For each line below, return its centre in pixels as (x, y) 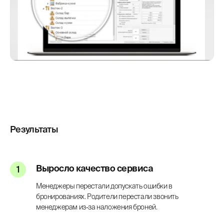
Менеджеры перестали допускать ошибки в (104, 186)
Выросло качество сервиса (94, 168)
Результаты (34, 129)
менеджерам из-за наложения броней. (97, 207)
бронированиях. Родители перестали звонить (107, 197)
